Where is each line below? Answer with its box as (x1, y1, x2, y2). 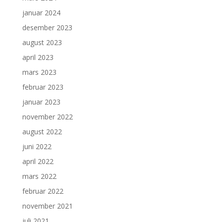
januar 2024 (22, 8, 60, 18)
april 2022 (22, 157, 54, 166)
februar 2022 (22, 186, 63, 196)
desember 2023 (22, 23, 72, 33)
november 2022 (22, 112, 73, 122)
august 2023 (22, 38, 62, 48)
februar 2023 (22, 82, 63, 92)
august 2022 (22, 127, 62, 137)
